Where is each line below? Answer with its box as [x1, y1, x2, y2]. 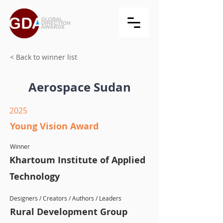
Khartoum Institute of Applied [9, 154, 145, 166]
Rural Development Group [10, 206, 127, 218]
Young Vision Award [10, 120, 99, 132]
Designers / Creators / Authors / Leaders [9, 194, 121, 202]
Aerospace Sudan [28, 79, 131, 96]
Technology [9, 170, 60, 183]
